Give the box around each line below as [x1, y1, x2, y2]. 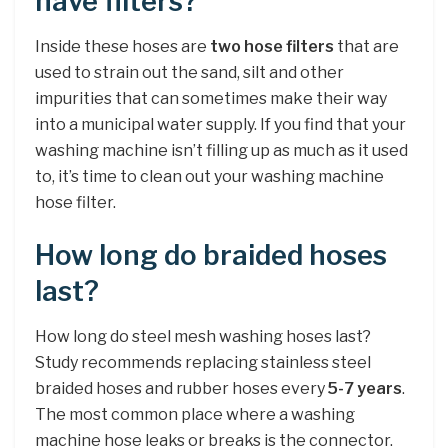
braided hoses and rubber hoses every [35, 378, 328, 398]
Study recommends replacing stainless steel [35, 352, 371, 372]
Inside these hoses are [35, 36, 210, 56]
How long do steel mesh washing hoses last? [35, 326, 371, 346]
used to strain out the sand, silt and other [35, 62, 344, 82]
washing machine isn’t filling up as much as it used [35, 140, 408, 160]
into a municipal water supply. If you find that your [35, 114, 406, 134]
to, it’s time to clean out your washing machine [35, 166, 384, 186]
